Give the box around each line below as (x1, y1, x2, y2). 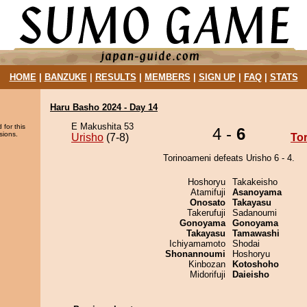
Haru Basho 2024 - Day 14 (50, 102, 158, 112)
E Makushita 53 (71, 121, 134, 132)
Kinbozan (188, 259, 225, 269)
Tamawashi (232, 228, 280, 238)
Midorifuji (190, 269, 225, 280)
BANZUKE (44, 72, 87, 82)
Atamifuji (191, 187, 225, 197)
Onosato (190, 197, 225, 208)
